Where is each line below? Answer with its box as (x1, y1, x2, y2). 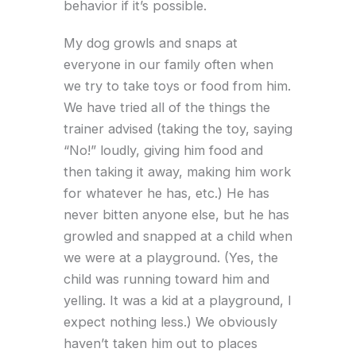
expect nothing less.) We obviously (64, 313, 277, 330)
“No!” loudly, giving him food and (64, 141, 263, 158)
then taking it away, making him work (64, 163, 291, 180)
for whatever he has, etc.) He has (64, 184, 269, 201)
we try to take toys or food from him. (64, 77, 291, 94)
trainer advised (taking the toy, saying (64, 120, 292, 137)
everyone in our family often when (64, 56, 273, 72)
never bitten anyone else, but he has (64, 206, 289, 222)
